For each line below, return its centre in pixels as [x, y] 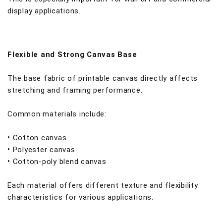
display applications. [44, 11]
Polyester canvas [44, 150]
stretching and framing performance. [75, 90]
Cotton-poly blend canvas [59, 162]
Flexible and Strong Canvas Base [72, 55]
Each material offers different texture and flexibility [103, 185]
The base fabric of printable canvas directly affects [103, 78]
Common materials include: [57, 114]
